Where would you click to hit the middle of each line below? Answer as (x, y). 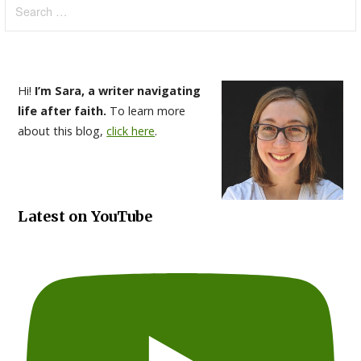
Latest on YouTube (85, 217)
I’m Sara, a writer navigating (118, 91)
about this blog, (62, 131)
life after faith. (64, 111)
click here (131, 131)
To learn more (148, 111)
